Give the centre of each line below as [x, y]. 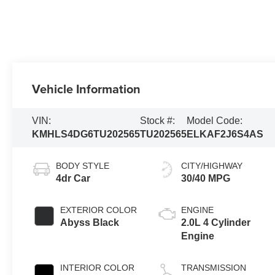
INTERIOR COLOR [98, 268]
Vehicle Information [87, 89]
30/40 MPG [205, 179]
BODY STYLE [83, 166]
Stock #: [158, 121]
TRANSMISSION [213, 268]
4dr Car [73, 179]
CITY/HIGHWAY [211, 166]
